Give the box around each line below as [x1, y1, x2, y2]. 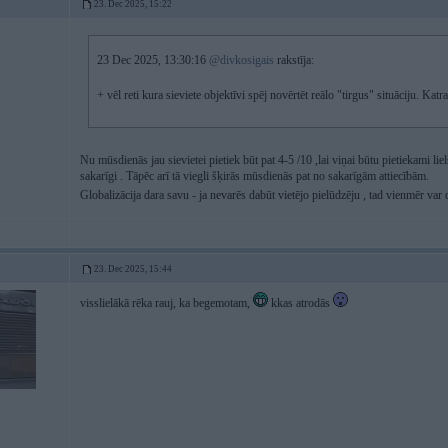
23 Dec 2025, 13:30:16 [97, 53, 209, 67]
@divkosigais [209, 53, 274, 67]
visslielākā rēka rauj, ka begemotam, [80, 296, 253, 310]
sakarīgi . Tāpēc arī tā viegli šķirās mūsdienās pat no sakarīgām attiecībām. [80, 169, 429, 183]
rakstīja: [274, 53, 314, 67]
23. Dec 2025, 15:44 [94, 264, 172, 274]
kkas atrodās [268, 296, 333, 310]
